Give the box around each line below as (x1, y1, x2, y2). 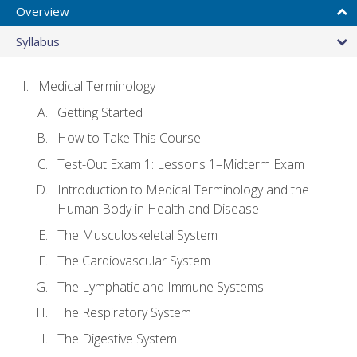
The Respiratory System (57, 304, 191, 322)
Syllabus (16, 33, 60, 49)
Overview (16, 2, 69, 19)
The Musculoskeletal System (57, 226, 218, 244)
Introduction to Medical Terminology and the (57, 181, 309, 199)
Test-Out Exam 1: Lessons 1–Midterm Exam (57, 155, 304, 173)
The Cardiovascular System (57, 252, 210, 270)
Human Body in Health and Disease (57, 200, 259, 218)
